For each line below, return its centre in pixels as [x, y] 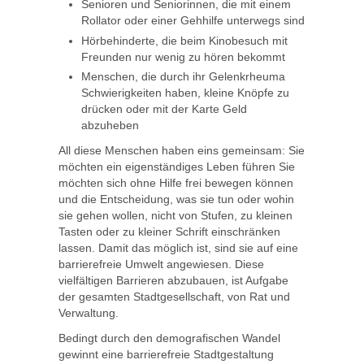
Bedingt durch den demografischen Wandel [169, 338]
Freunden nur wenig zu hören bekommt [183, 56]
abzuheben [110, 125]
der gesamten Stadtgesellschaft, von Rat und [174, 297]
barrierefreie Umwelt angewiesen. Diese [161, 264]
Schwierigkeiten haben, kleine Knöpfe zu [185, 92]
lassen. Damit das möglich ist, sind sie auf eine [178, 248]
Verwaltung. [89, 313]
